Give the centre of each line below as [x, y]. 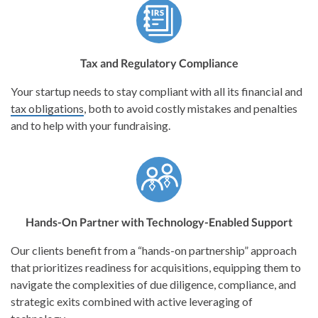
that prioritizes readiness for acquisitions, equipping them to [156, 267]
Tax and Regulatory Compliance [159, 62]
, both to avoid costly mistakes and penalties [191, 108]
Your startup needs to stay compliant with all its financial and [157, 91]
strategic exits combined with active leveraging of [132, 301]
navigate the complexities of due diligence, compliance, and [153, 284]
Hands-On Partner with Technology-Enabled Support [159, 221]
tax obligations [47, 108]
